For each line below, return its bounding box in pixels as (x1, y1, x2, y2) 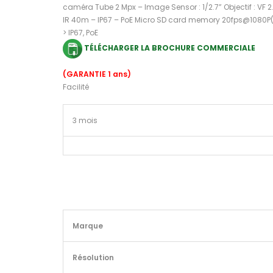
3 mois (73, 115, 97, 126)
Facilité (63, 82, 89, 93)
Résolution (73, 252, 114, 263)
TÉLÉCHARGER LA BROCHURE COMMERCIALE (82, 43, 255, 54)
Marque (73, 221, 103, 232)
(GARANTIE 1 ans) (63, 69, 131, 80)
